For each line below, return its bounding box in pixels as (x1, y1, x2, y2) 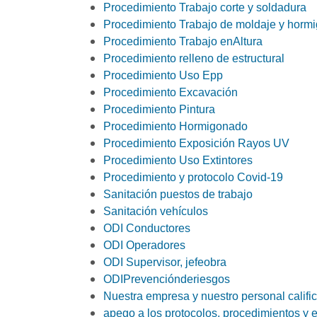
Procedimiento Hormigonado (103, 120, 248, 132)
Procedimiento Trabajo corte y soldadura (103, 1, 306, 13)
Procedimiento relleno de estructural (103, 52, 284, 64)
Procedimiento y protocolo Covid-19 (103, 171, 283, 183)
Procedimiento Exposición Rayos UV (103, 137, 289, 149)
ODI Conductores (103, 222, 190, 234)
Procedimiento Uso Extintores (103, 154, 253, 166)
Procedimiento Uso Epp (103, 69, 223, 81)
